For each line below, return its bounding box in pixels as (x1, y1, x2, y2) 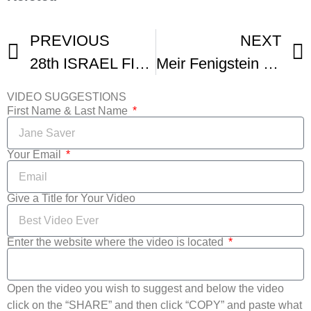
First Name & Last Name (7, 105, 131, 117)
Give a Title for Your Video (7, 192, 135, 204)
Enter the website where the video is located (7, 236, 226, 248)
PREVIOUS (30, 32, 110, 49)
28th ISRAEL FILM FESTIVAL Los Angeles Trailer (135, 55, 150, 72)
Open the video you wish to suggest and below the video (7, 283, 284, 294)
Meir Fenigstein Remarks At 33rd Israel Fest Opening (262, 55, 278, 72)
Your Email (7, 149, 64, 160)
